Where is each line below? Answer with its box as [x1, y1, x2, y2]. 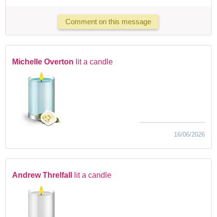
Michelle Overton [12, 57, 74, 66]
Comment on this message [65, 17, 152, 26]
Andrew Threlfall [12, 170, 73, 179]
